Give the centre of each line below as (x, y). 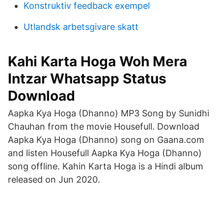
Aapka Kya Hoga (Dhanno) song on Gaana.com (106, 140)
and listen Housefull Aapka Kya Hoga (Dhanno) (105, 153)
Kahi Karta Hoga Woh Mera (97, 61)
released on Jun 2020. (54, 179)
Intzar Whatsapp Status (87, 79)
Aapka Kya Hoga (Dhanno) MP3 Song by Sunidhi (109, 113)
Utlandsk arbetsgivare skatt (81, 27)
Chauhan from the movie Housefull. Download (104, 126)
